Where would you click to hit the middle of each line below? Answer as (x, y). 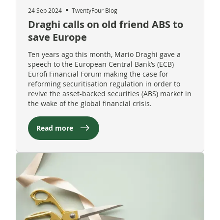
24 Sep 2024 (45, 10)
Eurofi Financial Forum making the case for (98, 74)
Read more (55, 128)
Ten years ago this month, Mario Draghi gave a (104, 54)
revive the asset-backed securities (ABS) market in (110, 93)
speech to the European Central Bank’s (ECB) (101, 64)
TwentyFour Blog (95, 10)
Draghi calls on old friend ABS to (106, 24)
